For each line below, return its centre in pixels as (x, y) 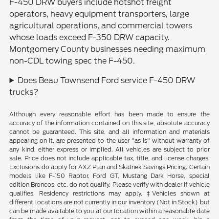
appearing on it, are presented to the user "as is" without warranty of (109, 140)
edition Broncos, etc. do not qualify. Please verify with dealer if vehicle (109, 184)
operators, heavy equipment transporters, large (99, 14)
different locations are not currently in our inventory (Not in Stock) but (109, 202)
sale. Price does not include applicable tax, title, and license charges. (109, 158)
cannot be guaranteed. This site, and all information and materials (109, 131)
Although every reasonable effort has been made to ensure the (109, 114)
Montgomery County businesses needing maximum (108, 49)
